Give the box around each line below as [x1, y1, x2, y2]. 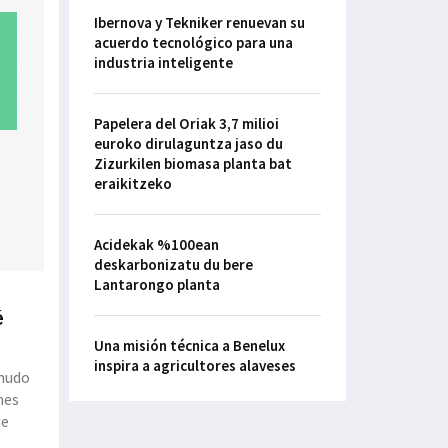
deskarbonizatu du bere [93, 255, 253, 275]
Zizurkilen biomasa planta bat [93, 154, 292, 174]
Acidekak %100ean [93, 235, 219, 255]
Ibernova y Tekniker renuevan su [93, 13, 305, 33]
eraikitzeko [93, 174, 172, 194]
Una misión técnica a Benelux [93, 336, 285, 356]
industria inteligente [93, 53, 233, 73]
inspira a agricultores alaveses [93, 356, 296, 376]
